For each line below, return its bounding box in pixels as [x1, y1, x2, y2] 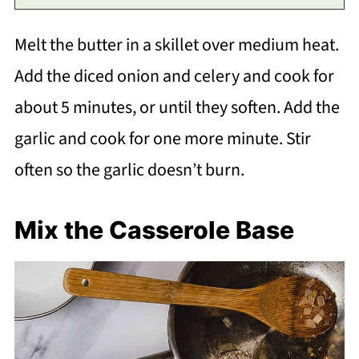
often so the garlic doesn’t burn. [14, 156, 244, 183]
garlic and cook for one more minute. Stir [14, 125, 311, 151]
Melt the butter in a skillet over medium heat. [14, 31, 339, 58]
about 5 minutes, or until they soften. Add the [14, 94, 340, 120]
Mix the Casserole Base [14, 215, 294, 244]
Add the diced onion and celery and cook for [14, 63, 334, 89]
